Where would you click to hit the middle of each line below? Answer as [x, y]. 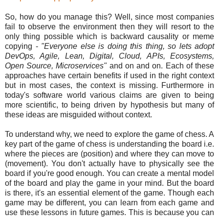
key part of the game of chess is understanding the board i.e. [109, 144]
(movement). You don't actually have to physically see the [109, 163]
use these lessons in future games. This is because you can [109, 212]
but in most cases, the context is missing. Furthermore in [109, 85]
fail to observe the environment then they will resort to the [109, 26]
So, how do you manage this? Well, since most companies [109, 17]
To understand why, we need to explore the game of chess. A [109, 134]
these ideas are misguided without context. [78, 114]
